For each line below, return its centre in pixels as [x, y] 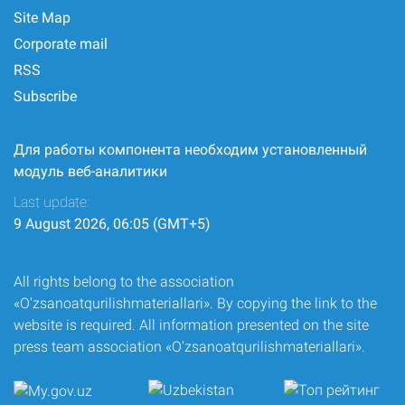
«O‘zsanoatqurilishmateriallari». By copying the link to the [195, 303]
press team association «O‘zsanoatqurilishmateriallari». [189, 347]
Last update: [52, 202]
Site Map [42, 18]
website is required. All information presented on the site [191, 325]
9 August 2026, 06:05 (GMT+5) [112, 224]
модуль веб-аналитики [90, 171]
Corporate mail [61, 44]
